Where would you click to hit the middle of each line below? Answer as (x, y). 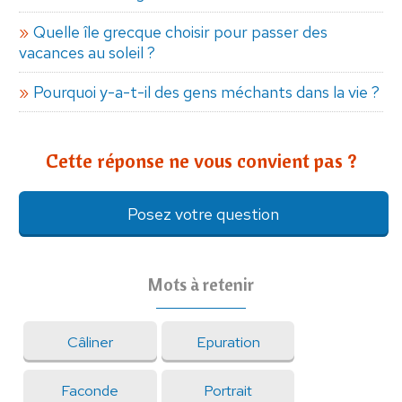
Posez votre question (204, 214)
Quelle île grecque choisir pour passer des (180, 31)
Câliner (90, 341)
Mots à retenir (201, 284)
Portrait (228, 390)
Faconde (90, 390)
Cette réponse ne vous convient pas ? (201, 160)
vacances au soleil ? (87, 52)
